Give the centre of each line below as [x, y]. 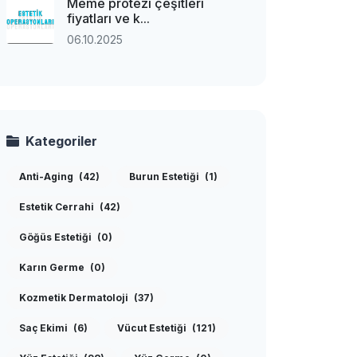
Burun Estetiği [165, 177]
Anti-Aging [47, 177]
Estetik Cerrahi [58, 207]
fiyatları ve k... [108, 18]
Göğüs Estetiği [57, 237]
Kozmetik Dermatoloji [75, 298]
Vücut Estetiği [153, 328]
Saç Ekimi [45, 328]
